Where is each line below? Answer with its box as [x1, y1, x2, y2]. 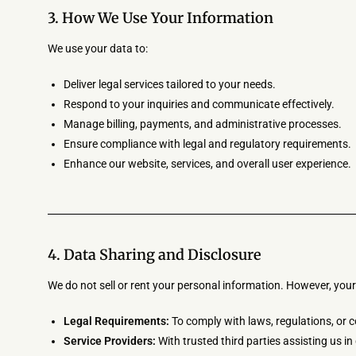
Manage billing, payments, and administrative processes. [64, 118, 342, 130]
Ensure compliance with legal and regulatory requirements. [64, 137, 351, 150]
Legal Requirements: [64, 315, 169, 327]
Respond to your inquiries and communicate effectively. [64, 98, 335, 110]
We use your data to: [48, 42, 148, 55]
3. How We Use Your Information [48, 9, 273, 27]
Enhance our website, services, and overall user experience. [64, 157, 351, 170]
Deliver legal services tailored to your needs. [64, 78, 276, 91]
